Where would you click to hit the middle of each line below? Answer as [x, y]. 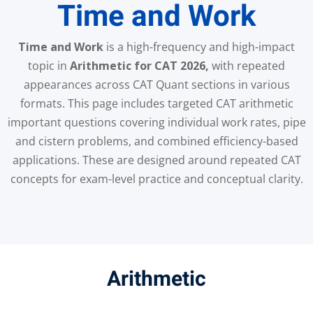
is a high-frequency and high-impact [199, 47]
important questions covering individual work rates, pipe [156, 123]
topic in [49, 66]
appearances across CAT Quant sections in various [156, 85]
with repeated [247, 66]
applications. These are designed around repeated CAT [156, 160]
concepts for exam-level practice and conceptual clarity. [156, 179]
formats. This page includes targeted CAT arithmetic [156, 104]
